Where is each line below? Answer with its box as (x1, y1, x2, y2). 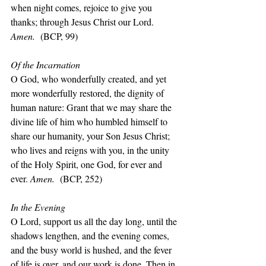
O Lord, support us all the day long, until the (11, 215, 179, 227)
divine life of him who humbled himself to (11, 115, 170, 128)
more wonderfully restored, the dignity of (11, 87, 166, 99)
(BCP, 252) (60, 172, 102, 185)
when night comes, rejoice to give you (11, 1, 154, 14)
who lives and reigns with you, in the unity (11, 144, 172, 156)
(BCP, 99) (40, 30, 78, 42)
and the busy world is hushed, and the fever (11, 243, 174, 256)
